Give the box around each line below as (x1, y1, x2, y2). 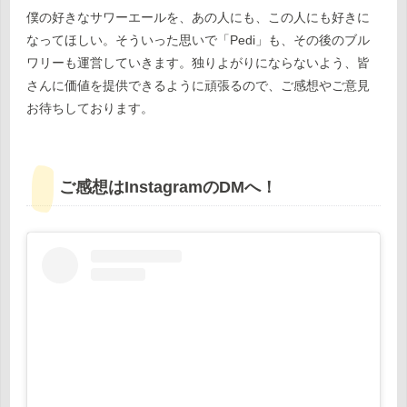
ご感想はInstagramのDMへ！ (59, 178, 277, 197)
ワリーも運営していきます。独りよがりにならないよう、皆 (26, 55, 370, 71)
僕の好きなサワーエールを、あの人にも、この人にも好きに (26, 10, 370, 25)
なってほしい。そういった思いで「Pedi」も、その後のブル (26, 33, 370, 48)
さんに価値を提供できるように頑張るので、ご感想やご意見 (26, 78, 370, 94)
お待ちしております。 (26, 101, 154, 116)
